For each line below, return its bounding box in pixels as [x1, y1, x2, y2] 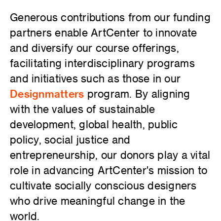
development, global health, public [10, 117, 178, 130]
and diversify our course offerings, [10, 41, 179, 54]
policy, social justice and [10, 133, 131, 146]
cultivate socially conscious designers [10, 179, 197, 191]
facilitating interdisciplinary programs [10, 56, 195, 69]
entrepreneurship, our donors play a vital [10, 148, 211, 161]
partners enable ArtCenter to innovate [10, 26, 197, 38]
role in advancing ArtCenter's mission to [10, 163, 207, 176]
